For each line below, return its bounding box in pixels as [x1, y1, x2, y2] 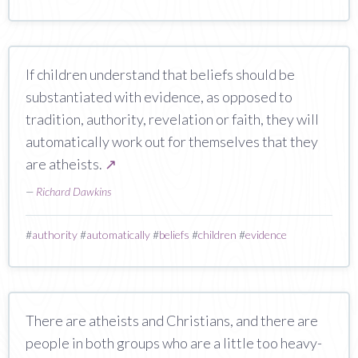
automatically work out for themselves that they [26, 132, 318, 150]
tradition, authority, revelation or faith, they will [26, 109, 319, 128]
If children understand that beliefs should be [26, 65, 295, 83]
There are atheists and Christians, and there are [26, 311, 318, 329]
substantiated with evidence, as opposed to [26, 87, 292, 105]
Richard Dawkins [36, 184, 111, 198]
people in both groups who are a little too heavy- [26, 333, 322, 352]
